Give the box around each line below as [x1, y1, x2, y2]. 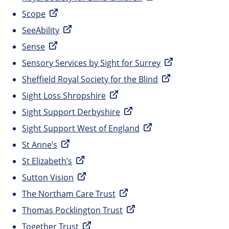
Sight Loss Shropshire [22, 90, 106, 102]
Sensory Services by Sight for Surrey [22, 57, 161, 69]
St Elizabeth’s [22, 155, 73, 167]
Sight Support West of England [22, 123, 140, 134]
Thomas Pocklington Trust [22, 204, 123, 216]
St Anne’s [22, 139, 58, 151]
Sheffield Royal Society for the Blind [22, 74, 158, 85]
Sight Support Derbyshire [22, 106, 121, 118]
